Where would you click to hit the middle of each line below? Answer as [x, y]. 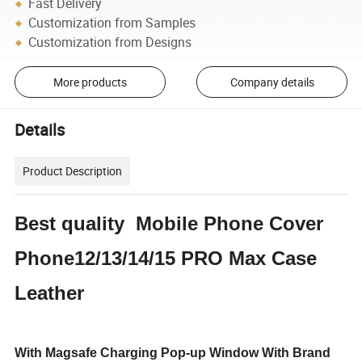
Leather [53, 293]
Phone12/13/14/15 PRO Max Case [166, 259]
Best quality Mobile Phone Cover [169, 224]
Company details [272, 82]
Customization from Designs [110, 42]
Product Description [73, 171]
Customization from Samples [112, 23]
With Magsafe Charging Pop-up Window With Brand [173, 353]
